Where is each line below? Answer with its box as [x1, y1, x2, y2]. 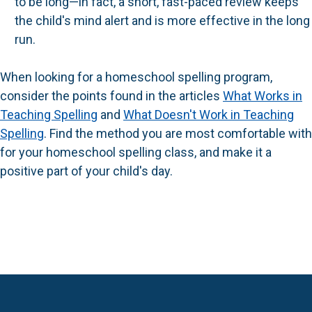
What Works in [223, 88, 302, 103]
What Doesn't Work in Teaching [123, 107, 294, 122]
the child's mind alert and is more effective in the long [14, 13, 310, 28]
